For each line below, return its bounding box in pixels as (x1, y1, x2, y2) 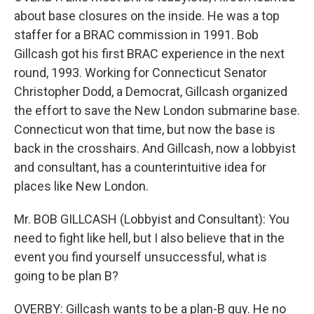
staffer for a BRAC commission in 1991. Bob (14, 27, 259, 42)
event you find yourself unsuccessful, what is (14, 250, 267, 264)
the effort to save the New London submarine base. (14, 103, 300, 118)
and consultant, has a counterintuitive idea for (14, 160, 266, 175)
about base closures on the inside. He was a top (14, 8, 280, 23)
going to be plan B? (14, 268, 118, 283)
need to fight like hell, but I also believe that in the (14, 231, 285, 245)
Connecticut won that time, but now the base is (14, 122, 275, 137)
